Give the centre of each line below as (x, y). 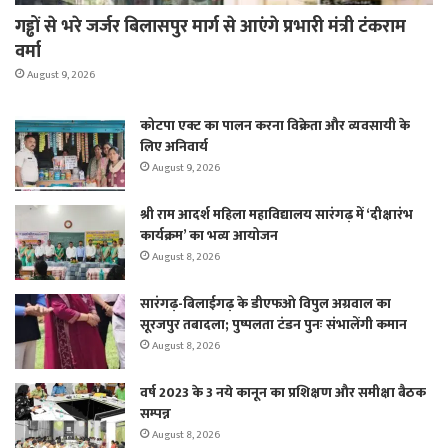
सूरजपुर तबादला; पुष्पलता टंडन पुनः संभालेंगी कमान (273, 324)
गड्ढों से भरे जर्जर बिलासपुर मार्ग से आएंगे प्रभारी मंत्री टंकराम (210, 26)
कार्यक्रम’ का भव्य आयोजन (209, 235)
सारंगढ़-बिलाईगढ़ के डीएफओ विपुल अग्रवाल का (265, 303)
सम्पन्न (155, 413)
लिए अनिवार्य (174, 146)
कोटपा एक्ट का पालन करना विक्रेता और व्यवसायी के (275, 125)
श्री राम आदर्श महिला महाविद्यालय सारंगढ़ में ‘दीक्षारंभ (276, 214)
